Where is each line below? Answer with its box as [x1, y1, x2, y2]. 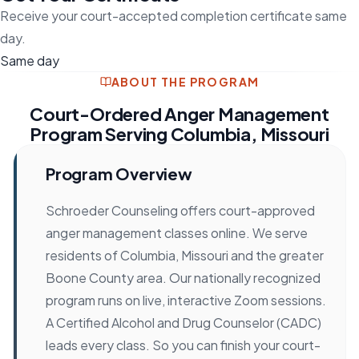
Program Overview [46, 163, 192, 184]
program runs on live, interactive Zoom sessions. [46, 291, 326, 309]
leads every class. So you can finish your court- [46, 336, 321, 353]
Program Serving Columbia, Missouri [30, 122, 329, 145]
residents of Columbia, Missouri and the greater [46, 246, 324, 264]
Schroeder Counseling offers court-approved [46, 201, 315, 219]
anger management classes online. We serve [46, 224, 308, 241]
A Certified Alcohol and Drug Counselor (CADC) [46, 313, 321, 331]
